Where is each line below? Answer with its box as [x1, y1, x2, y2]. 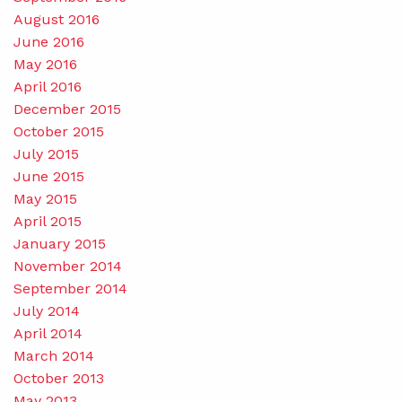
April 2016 [13, 77, 82, 95]
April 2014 [13, 324, 83, 342]
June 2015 [13, 167, 84, 185]
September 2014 [13, 279, 127, 297]
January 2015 [13, 234, 106, 252]
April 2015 [13, 212, 82, 230]
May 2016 [13, 55, 77, 73]
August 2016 [13, 10, 100, 28]
